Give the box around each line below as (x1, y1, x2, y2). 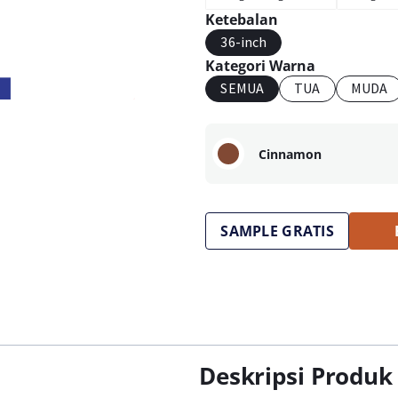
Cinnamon (259, 145, 322, 163)
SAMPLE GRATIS (220, 221, 334, 241)
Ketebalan (205, 10, 278, 29)
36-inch (220, 33, 267, 51)
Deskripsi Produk (199, 360, 393, 392)
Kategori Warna (205, 56, 316, 76)
